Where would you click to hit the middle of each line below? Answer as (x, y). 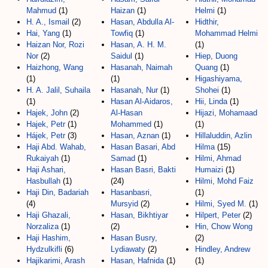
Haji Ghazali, (48, 215)
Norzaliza (42, 226)
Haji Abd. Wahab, (56, 147)
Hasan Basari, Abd (143, 147)
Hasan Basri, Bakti (143, 169)
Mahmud (41, 10)
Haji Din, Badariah (57, 192)
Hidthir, (207, 22)
